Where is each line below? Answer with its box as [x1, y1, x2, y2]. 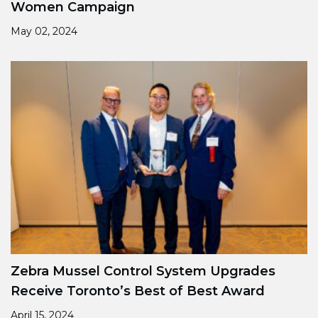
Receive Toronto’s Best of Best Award [11, 283, 268, 300]
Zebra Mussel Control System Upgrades [11, 263, 275, 280]
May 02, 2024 [11, 25, 77, 38]
